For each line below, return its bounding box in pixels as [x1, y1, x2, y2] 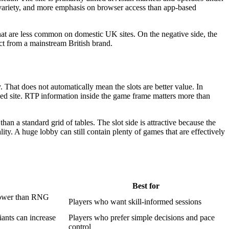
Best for [132, 181, 159, 190]
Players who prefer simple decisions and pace [68, 213, 215, 222]
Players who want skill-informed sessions [68, 197, 201, 206]
